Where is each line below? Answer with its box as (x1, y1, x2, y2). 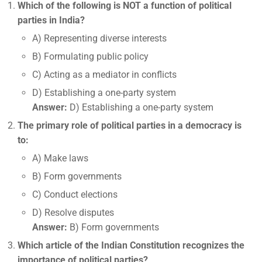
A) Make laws (32, 153, 88, 164)
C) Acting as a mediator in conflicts (32, 69, 177, 80)
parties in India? (18, 15, 85, 26)
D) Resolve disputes (32, 207, 114, 218)
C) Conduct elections (32, 189, 118, 200)
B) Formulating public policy (32, 51, 149, 62)
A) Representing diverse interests (32, 33, 167, 44)
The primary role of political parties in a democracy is (18, 120, 242, 131)
